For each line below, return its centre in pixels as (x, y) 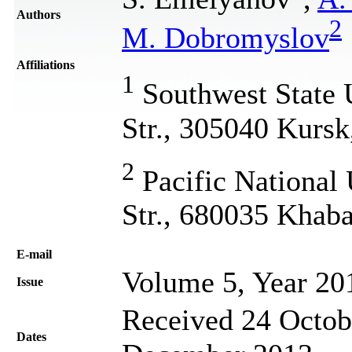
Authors (38, 14)
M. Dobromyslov (225, 38)
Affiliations (46, 64)
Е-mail (34, 254)
